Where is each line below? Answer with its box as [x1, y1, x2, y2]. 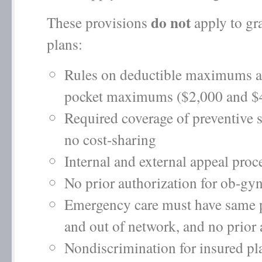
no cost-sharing [64, 129, 156, 149]
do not [151, 12, 191, 33]
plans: [47, 34, 87, 54]
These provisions [47, 12, 151, 32]
